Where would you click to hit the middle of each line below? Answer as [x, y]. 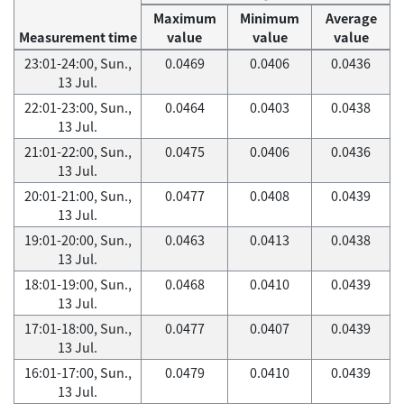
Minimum [270, 18]
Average [351, 18]
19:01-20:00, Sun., [78, 240]
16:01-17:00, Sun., [78, 372]
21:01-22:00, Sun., [78, 151]
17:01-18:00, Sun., [78, 328]
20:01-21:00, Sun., [78, 196]
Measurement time [78, 37]
